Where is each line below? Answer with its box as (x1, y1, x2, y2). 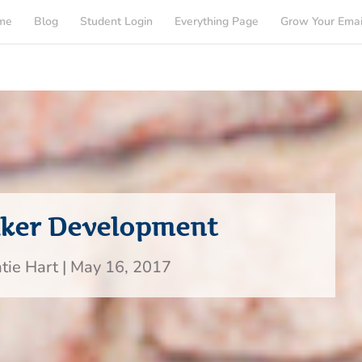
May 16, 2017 (70, 255, 172, 278)
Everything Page (175, 14, 259, 29)
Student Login (80, 14, 153, 29)
